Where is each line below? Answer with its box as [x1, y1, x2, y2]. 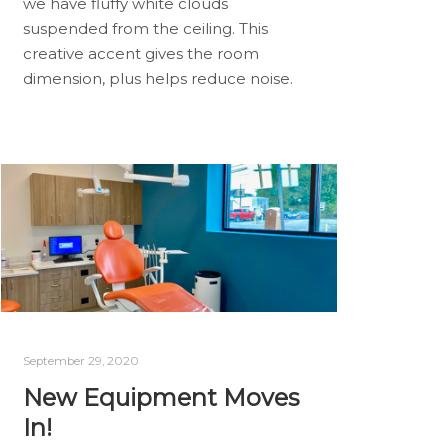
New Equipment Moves [22, 382, 299, 412]
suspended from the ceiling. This [22, 19, 268, 39]
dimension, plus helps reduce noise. [22, 69, 301, 89]
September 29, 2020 [22, 353, 139, 368]
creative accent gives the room [22, 44, 259, 64]
